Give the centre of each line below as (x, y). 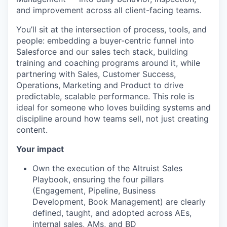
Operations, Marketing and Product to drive (100, 85)
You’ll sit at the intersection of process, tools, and (111, 29)
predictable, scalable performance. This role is (105, 96)
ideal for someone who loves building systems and (113, 107)
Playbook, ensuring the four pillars (98, 179)
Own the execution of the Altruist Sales (107, 168)
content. (32, 130)
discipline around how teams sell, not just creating (112, 119)
